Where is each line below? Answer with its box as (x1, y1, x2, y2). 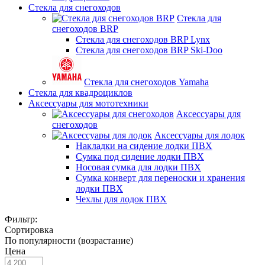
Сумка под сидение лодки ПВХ (76, 151, 204, 161)
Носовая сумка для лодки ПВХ (76, 162, 201, 172)
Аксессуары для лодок (154, 130, 245, 140)
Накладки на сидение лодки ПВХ (76, 141, 212, 151)
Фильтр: (5, 214, 37, 224)
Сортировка (5, 225, 53, 235)
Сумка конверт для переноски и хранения (76, 173, 245, 183)
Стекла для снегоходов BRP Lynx (76, 34, 210, 44)
